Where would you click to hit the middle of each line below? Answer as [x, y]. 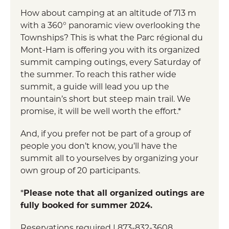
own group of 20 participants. [80, 170]
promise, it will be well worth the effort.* [101, 111]
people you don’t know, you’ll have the [99, 146]
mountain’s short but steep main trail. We [106, 99]
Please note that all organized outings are [114, 193]
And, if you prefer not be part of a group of [106, 133]
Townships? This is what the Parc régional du [112, 37]
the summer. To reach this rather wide [98, 74]
